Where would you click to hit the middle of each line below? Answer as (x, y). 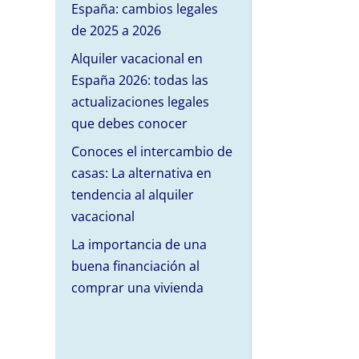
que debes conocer (129, 124)
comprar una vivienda (137, 288)
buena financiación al (135, 266)
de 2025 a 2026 (116, 31)
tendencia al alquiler (132, 195)
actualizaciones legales (140, 102)
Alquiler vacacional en (137, 59)
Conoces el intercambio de (151, 152)
